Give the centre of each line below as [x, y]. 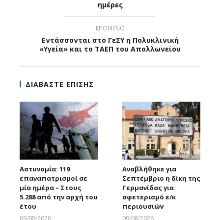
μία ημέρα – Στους [51, 188]
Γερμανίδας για [148, 188]
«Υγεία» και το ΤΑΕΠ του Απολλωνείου [110, 49]
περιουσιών [143, 206]
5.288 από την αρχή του [59, 197]
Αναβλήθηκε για [149, 169]
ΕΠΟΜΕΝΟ [110, 28]
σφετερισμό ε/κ [149, 197]
